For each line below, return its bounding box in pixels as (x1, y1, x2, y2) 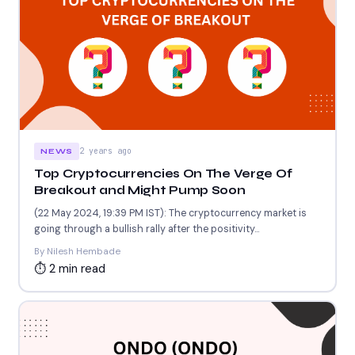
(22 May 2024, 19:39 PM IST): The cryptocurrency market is (34, 207, 307, 220)
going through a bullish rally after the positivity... (34, 223, 259, 236)
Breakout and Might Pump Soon (34, 183, 246, 198)
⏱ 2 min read (34, 261, 105, 277)
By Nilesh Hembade (34, 246, 120, 258)
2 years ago (79, 146, 132, 157)
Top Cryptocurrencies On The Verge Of (34, 166, 292, 181)
